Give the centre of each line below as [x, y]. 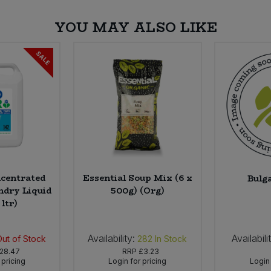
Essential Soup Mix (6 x [137, 178]
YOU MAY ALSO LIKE [135, 27]
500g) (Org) [137, 190]
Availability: [112, 238]
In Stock [171, 238]
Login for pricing [138, 261]
